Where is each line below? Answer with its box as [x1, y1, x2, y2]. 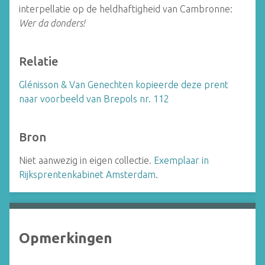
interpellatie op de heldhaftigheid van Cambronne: [19, 4, 232, 14]
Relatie [19, 54, 59, 68]
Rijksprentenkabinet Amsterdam [19, 169, 156, 180]
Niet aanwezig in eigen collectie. [19, 155, 154, 166]
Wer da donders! [19, 18, 85, 28]
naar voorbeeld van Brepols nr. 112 [19, 93, 169, 104]
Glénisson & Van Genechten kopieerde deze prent [19, 79, 228, 90]
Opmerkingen [19, 230, 112, 246]
